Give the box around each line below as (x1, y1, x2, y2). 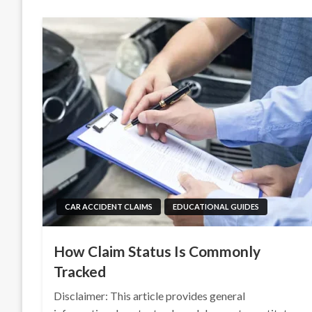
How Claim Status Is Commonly (54, 242, 261, 260)
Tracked (54, 263, 107, 280)
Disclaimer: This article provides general (54, 289, 246, 302)
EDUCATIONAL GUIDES (173, 202, 260, 211)
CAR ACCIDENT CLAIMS (65, 202, 153, 211)
